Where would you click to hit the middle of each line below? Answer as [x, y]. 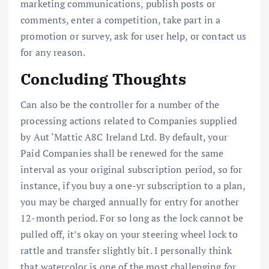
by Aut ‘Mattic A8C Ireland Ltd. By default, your [124, 137]
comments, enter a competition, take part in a [121, 20]
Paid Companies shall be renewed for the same [122, 153]
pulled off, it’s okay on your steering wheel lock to [129, 234]
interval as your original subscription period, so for [131, 169]
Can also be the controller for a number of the [120, 104]
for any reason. [53, 53]
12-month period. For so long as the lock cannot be [132, 218]
